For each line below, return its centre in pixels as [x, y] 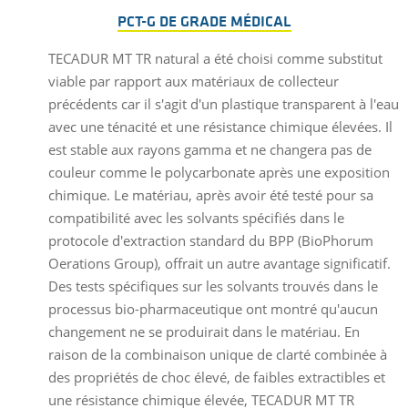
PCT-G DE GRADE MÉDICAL [204, 23]
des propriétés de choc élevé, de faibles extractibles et [216, 377]
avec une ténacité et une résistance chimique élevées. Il [220, 127]
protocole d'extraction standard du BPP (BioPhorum [210, 241]
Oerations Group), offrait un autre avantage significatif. [219, 264]
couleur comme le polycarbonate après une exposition [219, 173]
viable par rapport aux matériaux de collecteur [193, 82]
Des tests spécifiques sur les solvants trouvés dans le [213, 286]
